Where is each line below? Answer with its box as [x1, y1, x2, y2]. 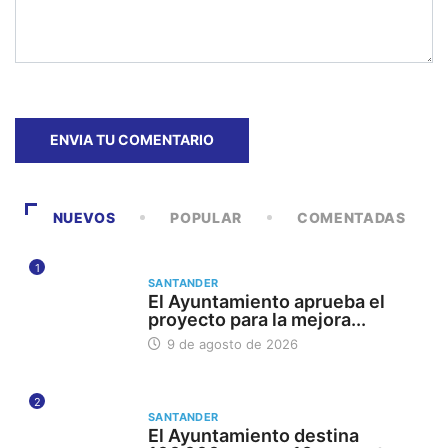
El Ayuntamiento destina [147, 424, 359, 446]
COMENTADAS [297, 208, 406, 226]
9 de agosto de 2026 [162, 335, 298, 352]
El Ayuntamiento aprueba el [147, 290, 385, 312]
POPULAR [170, 208, 242, 226]
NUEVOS [52, 208, 116, 226]
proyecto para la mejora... [147, 308, 366, 330]
